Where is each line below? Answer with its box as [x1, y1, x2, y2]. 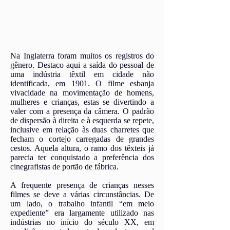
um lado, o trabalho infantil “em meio [10, 199, 154, 208]
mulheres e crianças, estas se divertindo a [10, 98, 154, 106]
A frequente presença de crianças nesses [10, 181, 154, 189]
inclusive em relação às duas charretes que [10, 125, 154, 134]
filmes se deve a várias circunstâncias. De [10, 190, 154, 199]
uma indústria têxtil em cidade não [10, 70, 154, 79]
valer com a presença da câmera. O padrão [10, 107, 154, 116]
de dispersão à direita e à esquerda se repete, [10, 116, 154, 125]
